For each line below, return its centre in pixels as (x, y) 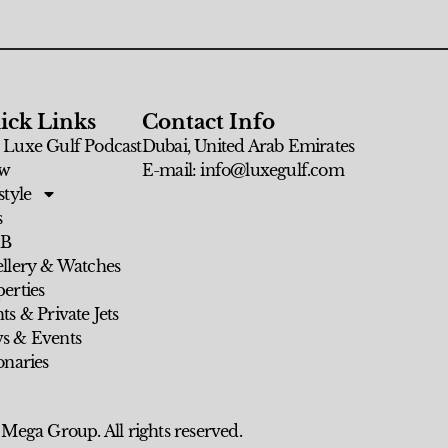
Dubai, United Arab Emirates (248, 146)
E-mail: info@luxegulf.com (242, 170)
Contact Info (208, 122)
